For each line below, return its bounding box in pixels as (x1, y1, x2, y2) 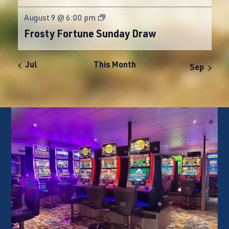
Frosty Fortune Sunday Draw (24, 30, 156, 40)
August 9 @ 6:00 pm (24, 14, 96, 23)
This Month (93, 61, 136, 70)
